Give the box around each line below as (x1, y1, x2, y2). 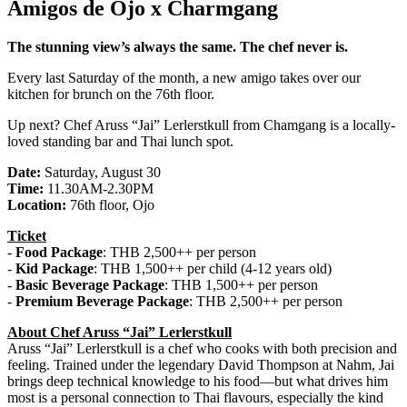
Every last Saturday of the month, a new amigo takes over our (7, 69, 361, 85)
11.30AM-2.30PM (44, 180, 154, 196)
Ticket (7, 227, 46, 243)
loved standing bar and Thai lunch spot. (7, 133, 233, 149)
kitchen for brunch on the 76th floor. (7, 85, 214, 102)
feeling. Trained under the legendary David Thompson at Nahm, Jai (7, 356, 394, 372)
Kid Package (15, 260, 94, 276)
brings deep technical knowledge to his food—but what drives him (7, 372, 388, 389)
